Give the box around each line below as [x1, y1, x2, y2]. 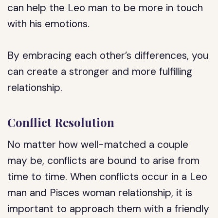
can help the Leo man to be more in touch [7, 1, 203, 15]
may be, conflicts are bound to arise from [7, 154, 200, 167]
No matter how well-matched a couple [7, 138, 189, 151]
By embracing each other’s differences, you [7, 49, 209, 62]
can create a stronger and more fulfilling [7, 65, 193, 78]
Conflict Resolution [7, 114, 115, 130]
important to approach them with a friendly [7, 202, 210, 216]
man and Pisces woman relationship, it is [7, 186, 193, 200]
